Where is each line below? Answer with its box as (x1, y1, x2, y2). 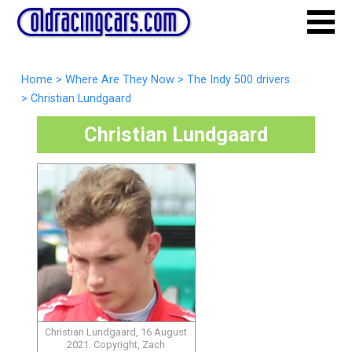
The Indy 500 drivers (186, 73, 290, 86)
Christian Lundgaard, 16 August (45, 325, 188, 338)
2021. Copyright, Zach (67, 338, 166, 350)
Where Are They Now (64, 73, 174, 86)
